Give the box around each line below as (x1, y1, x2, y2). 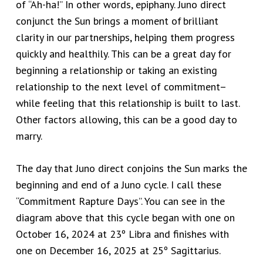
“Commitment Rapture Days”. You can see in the (15, 194, 225, 208)
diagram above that (15, 211, 107, 225)
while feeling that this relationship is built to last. (15, 96, 240, 110)
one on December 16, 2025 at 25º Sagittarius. (15, 244, 220, 258)
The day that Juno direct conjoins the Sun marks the (15, 161, 247, 176)
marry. (15, 129, 42, 143)
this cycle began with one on (106, 211, 235, 225)
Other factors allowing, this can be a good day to (15, 113, 237, 127)
